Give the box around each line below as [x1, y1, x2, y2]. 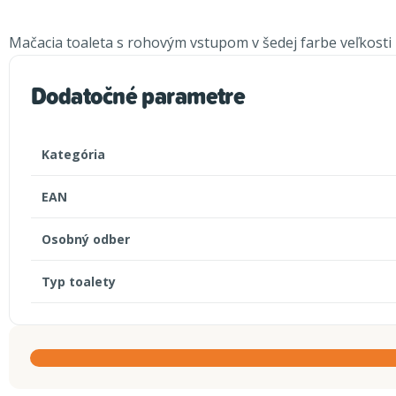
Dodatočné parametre [31, 77, 246, 115]
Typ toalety [42, 273, 116, 291]
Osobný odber [42, 231, 130, 248]
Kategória [42, 146, 105, 164]
